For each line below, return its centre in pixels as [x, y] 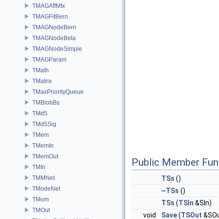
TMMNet [44, 178]
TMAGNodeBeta [54, 38]
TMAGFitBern [50, 16]
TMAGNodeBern [54, 27]
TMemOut [45, 156]
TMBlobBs [46, 102]
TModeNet [46, 188]
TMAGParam [49, 59]
